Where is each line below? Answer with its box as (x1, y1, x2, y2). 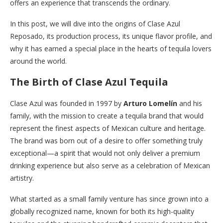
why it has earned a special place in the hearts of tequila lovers (10, 43, 212, 53)
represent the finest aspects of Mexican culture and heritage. (10, 123, 206, 133)
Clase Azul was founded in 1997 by (10, 98, 123, 108)
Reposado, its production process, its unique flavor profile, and (10, 31, 212, 41)
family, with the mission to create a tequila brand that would (10, 111, 204, 120)
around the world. (10, 56, 67, 66)
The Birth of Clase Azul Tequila (10, 75, 168, 89)
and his (177, 98, 202, 108)
